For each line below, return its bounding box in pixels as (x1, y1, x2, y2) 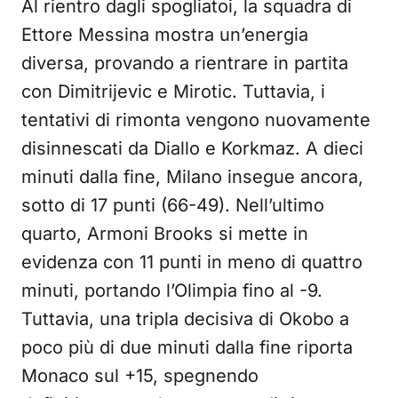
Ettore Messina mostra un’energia (21, 24, 308, 45)
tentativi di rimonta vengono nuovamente (21, 109, 370, 131)
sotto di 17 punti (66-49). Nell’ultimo (21, 195, 324, 216)
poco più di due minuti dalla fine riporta (21, 337, 353, 358)
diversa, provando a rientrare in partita (21, 52, 348, 74)
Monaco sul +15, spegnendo (21, 365, 259, 386)
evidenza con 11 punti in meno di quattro (21, 251, 362, 273)
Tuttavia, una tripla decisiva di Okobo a (21, 308, 349, 330)
